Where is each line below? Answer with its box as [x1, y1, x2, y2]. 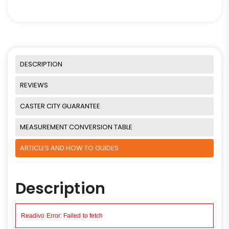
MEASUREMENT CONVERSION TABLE [20, 122, 132, 132]
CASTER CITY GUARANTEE [20, 101, 100, 111]
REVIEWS [20, 80, 48, 90]
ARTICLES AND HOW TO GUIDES [20, 143, 119, 153]
